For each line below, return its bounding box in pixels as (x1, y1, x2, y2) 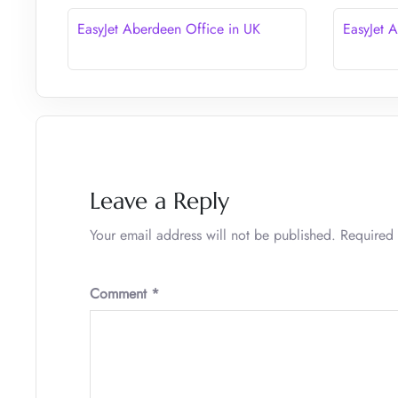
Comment (90, 283, 151, 304)
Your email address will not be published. (90, 224, 336, 245)
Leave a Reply (90, 186, 229, 215)
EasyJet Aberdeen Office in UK (77, 18, 260, 39)
